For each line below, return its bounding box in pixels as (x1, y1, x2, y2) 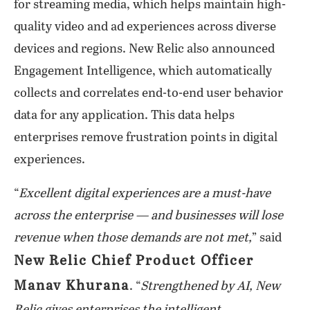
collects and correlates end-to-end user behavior (14, 86, 283, 100)
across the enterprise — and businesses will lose (14, 209, 283, 223)
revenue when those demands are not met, (14, 231, 252, 245)
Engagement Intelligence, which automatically (14, 64, 272, 78)
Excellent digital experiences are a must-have (19, 187, 271, 201)
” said (252, 231, 282, 245)
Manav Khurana (14, 278, 129, 294)
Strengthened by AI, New (140, 280, 280, 293)
